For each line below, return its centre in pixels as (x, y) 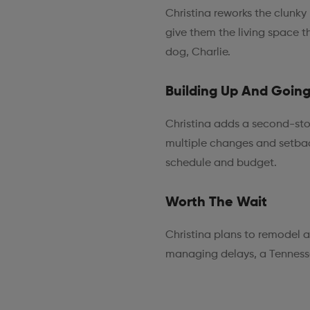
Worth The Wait (216, 202)
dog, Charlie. (198, 52)
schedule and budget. (221, 163)
